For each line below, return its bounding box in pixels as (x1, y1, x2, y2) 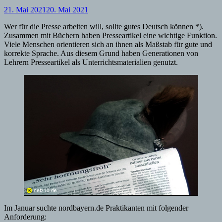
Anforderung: (4, 212, 47, 221)
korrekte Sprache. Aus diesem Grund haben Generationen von (4, 49, 198, 57)
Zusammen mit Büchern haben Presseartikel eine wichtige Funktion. (4, 31, 217, 40)
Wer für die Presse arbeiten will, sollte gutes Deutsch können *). (4, 22, 204, 31)
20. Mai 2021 (46, 5, 88, 14)
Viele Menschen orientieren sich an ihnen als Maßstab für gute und (4, 40, 212, 49)
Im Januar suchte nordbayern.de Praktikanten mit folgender (4, 203, 188, 212)
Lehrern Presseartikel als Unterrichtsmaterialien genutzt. (4, 57, 178, 66)
